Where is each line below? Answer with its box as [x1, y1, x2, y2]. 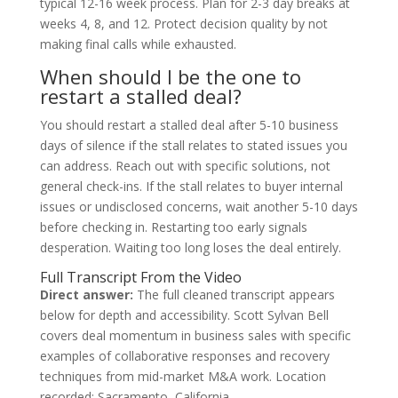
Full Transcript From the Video [39, 267, 242, 287]
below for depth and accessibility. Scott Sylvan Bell [39, 306, 329, 323]
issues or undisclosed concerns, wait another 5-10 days [39, 197, 358, 215]
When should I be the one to [39, 62, 301, 90]
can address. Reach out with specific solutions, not [39, 156, 330, 174]
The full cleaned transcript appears [132, 285, 335, 303]
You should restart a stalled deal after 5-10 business [39, 115, 338, 133]
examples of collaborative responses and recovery [39, 346, 330, 364]
